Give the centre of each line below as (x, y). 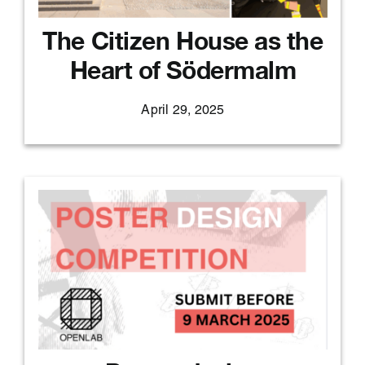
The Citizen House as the (183, 41)
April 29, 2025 (183, 112)
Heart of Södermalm (183, 70)
